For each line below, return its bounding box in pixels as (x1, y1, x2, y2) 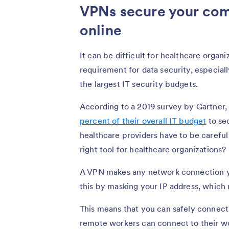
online (80, 20, 122, 39)
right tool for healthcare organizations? (80, 144, 226, 154)
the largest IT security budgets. (80, 78, 198, 89)
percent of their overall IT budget (80, 115, 207, 126)
